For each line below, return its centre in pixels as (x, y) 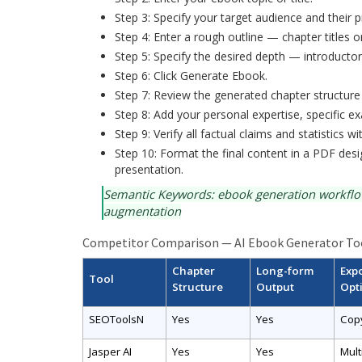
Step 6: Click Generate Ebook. (191, 76)
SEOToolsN (116, 319)
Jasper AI (110, 351)
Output (275, 286)
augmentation (142, 211)
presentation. (149, 169)
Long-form (284, 270)
